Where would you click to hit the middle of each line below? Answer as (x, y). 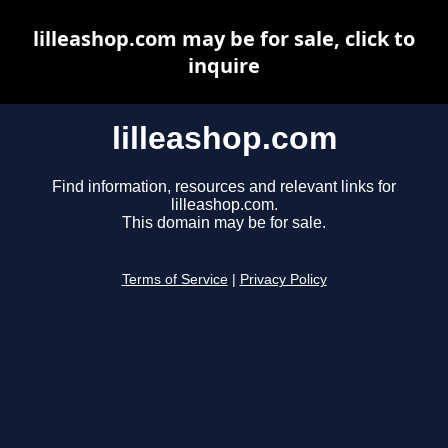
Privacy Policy (283, 280)
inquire (224, 65)
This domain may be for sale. (224, 223)
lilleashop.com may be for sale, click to (224, 38)
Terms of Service (174, 280)
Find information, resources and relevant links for (224, 187)
